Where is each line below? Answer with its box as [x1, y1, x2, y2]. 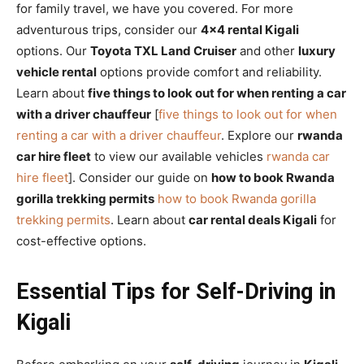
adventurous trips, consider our [16, 21, 201, 37]
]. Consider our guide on [68, 169, 211, 185]
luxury [298, 42, 336, 58]
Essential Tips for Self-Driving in [16, 278, 336, 305]
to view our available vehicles [91, 148, 266, 164]
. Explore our [221, 127, 297, 143]
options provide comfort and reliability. [97, 63, 322, 80]
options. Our [16, 42, 90, 58]
